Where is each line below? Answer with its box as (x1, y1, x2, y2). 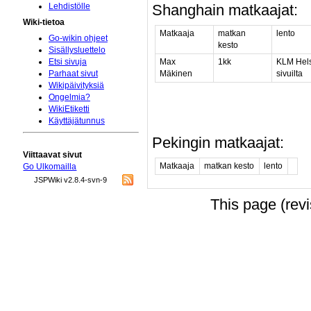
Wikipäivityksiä (48, 81, 104, 91)
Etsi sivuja (48, 57, 87, 67)
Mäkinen (159, 69, 192, 79)
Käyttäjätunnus (48, 116, 105, 126)
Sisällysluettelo (48, 45, 106, 56)
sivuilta (276, 69, 303, 79)
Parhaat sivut (48, 69, 98, 79)
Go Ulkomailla (23, 161, 77, 171)
